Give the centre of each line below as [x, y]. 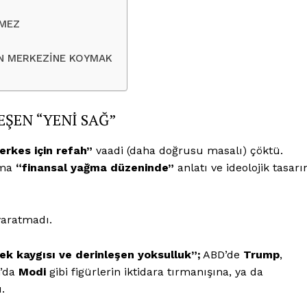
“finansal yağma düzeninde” [95, 167]
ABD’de [222, 254]
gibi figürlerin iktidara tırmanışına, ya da [155, 271]
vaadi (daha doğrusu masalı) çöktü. [188, 150]
